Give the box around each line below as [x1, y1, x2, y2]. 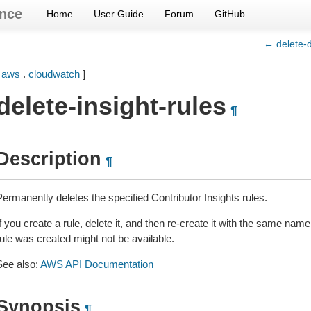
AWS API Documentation [40, 258, 153, 270]
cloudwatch [28, 68, 80, 80]
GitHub [215, 8, 245, 19]
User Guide [94, 8, 144, 19]
